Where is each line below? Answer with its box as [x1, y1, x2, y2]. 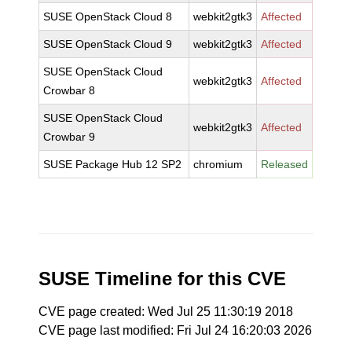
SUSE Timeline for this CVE [38, 268, 287, 289]
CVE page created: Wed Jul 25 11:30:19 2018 [38, 305, 294, 318]
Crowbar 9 [43, 130, 96, 143]
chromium [193, 158, 244, 170]
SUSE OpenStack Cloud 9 [43, 38, 173, 50]
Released [261, 158, 309, 170]
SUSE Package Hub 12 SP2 [43, 158, 182, 170]
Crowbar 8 [43, 84, 96, 97]
